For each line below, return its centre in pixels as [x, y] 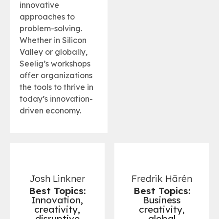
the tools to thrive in [56, 87]
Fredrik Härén [162, 178]
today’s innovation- [56, 99]
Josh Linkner [57, 178]
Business [162, 200]
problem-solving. [51, 28]
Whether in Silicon [53, 40]
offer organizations [56, 75]
